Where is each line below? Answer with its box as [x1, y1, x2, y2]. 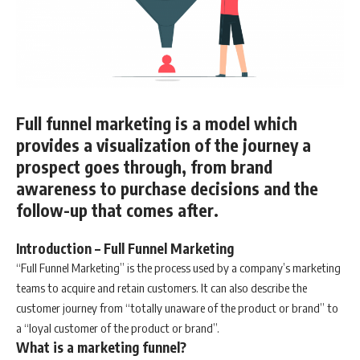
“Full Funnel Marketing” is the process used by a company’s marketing [16, 260, 341, 275]
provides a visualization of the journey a [16, 134, 311, 157]
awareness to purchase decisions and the [16, 178, 318, 200]
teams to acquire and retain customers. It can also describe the [16, 280, 307, 295]
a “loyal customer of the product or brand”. [16, 320, 219, 335]
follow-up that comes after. [16, 199, 219, 222]
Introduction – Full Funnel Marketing [16, 239, 234, 257]
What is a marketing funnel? [16, 337, 186, 356]
